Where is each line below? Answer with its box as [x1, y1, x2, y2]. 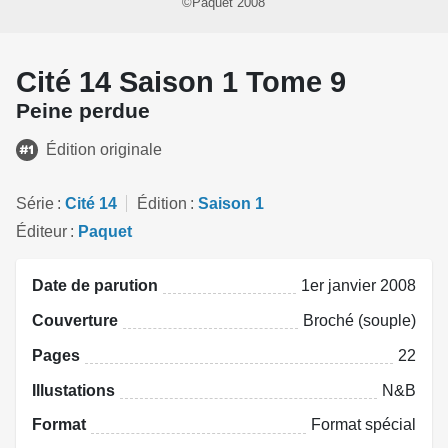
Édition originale [46, 140, 162, 158]
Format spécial [311, 416, 416, 434]
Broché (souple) [303, 311, 416, 329]
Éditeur [16, 223, 67, 241]
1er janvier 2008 [301, 277, 416, 295]
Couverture [32, 311, 118, 329]
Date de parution [32, 277, 158, 295]
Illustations [32, 381, 115, 399]
